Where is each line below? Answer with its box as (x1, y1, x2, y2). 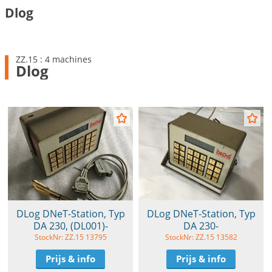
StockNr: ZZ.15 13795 (34, 231, 107, 242)
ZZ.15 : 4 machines (16, 53, 92, 65)
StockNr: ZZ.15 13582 (165, 231, 237, 242)
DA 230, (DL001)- (33, 219, 108, 233)
